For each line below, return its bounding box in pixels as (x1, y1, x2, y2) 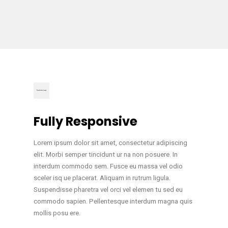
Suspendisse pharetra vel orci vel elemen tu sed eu (33, 185, 183, 193)
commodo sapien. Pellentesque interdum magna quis (33, 197, 192, 205)
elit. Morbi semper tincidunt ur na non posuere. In (33, 150, 178, 158)
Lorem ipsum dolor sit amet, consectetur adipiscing (33, 138, 187, 147)
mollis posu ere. (33, 209, 80, 217)
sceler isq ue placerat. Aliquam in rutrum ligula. (33, 174, 170, 182)
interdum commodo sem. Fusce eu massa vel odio (33, 162, 183, 170)
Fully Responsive (33, 112, 137, 130)
